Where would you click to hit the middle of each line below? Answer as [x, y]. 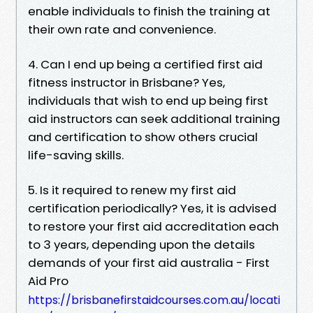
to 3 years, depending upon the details [141, 244]
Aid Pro [48, 281]
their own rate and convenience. [122, 29]
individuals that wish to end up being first [148, 100]
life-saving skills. [76, 155]
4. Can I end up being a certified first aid [145, 64]
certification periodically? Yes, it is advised [152, 208]
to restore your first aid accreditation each [153, 226]
